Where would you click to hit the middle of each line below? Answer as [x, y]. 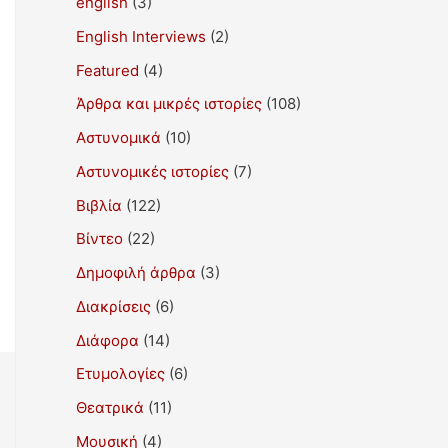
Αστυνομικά [118, 137]
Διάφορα [107, 340]
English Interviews [141, 36]
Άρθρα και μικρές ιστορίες [169, 104]
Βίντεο [99, 239]
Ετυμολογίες [120, 374]
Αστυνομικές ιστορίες [152, 171]
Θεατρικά [110, 407]
